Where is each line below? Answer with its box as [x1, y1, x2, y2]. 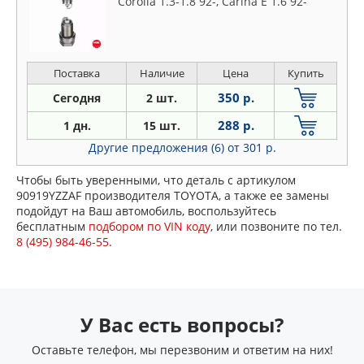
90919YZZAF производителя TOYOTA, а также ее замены [16, 188, 329, 203]
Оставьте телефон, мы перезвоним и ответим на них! [31, 342, 333, 357]
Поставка [54, 66, 100, 80]
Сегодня [53, 90, 101, 106]
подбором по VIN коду [89, 219, 210, 234]
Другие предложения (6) [88, 140, 227, 155]
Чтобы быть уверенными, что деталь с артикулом [16, 172, 296, 188]
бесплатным [16, 219, 89, 234]
